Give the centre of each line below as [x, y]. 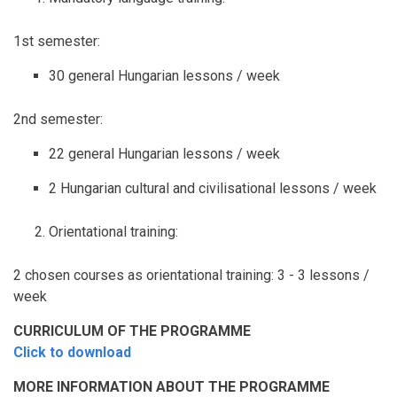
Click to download [72, 353]
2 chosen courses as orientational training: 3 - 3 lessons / [191, 276]
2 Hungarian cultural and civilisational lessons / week [213, 189]
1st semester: [57, 42]
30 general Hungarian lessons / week [164, 76]
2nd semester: [58, 120]
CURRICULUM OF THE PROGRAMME [132, 331]
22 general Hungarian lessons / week [164, 154]
